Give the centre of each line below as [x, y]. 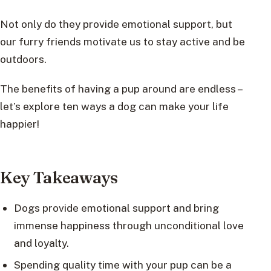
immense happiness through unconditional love [129, 225]
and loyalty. [41, 243]
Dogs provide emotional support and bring [116, 207]
